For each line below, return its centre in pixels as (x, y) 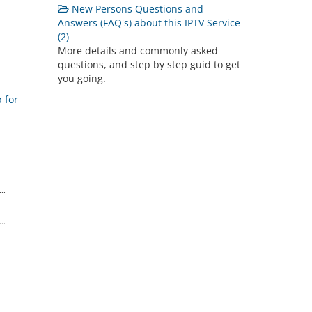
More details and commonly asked (138, 50)
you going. (82, 78)
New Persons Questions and (136, 9)
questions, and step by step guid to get (149, 64)
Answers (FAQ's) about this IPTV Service (149, 23)
